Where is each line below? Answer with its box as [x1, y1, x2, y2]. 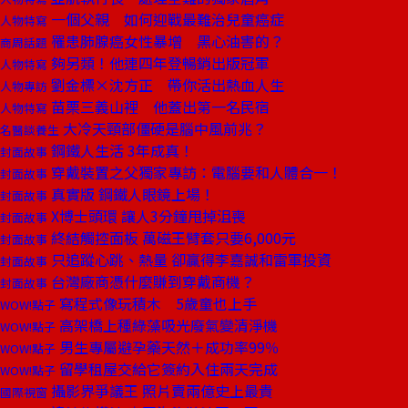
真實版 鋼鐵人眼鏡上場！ [47, 183, 215, 205]
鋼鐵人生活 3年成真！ [47, 139, 194, 161]
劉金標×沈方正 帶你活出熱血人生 [47, 74, 284, 96]
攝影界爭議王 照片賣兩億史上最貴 [47, 380, 273, 402]
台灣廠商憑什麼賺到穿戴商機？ [47, 270, 255, 292]
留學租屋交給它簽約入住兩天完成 [56, 358, 278, 380]
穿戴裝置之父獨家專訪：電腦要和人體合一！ [47, 161, 342, 183]
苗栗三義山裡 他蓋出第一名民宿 [47, 96, 270, 117]
